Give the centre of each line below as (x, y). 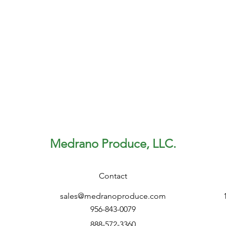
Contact (113, 176)
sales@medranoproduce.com (113, 196)
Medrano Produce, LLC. (113, 144)
